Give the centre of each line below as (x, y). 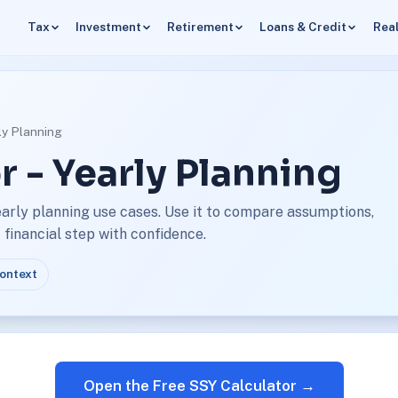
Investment (108, 27)
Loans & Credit (303, 27)
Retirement (201, 27)
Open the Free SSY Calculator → (199, 385)
